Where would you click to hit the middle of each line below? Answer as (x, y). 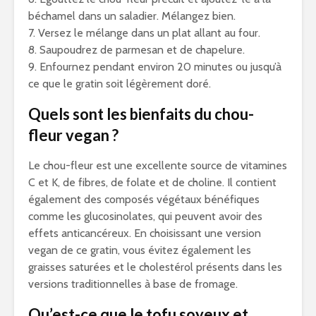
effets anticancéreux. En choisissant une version (145, 233)
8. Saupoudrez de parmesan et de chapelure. (136, 50)
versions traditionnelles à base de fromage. (133, 284)
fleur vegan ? (73, 135)
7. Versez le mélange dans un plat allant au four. (144, 33)
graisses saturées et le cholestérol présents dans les (155, 267)
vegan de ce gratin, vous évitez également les (140, 250)
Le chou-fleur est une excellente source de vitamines (158, 165)
